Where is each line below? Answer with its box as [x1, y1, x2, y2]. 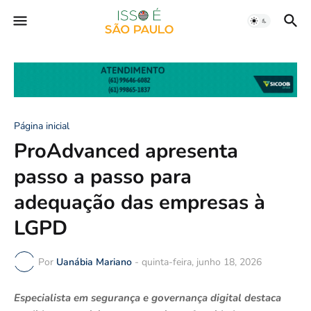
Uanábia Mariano [56, 255, 132, 269]
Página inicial [14, 119, 69, 133]
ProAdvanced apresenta [14, 137, 238, 165]
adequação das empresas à [14, 189, 265, 217]
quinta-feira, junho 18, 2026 [142, 255, 262, 269]
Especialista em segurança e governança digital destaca [14, 291, 281, 305]
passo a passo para [14, 163, 192, 191]
